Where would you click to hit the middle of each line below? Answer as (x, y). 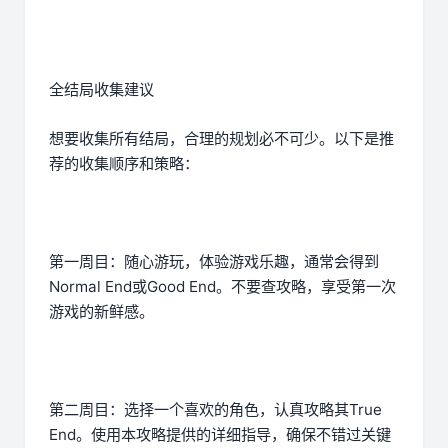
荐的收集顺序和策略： (124, 164)
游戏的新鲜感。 (101, 312)
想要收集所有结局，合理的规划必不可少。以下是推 (221, 139)
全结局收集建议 (101, 90)
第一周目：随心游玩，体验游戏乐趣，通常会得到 (214, 262)
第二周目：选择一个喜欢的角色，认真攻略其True (215, 410)
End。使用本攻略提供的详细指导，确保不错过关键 (220, 435)
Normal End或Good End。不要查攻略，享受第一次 (222, 287)
